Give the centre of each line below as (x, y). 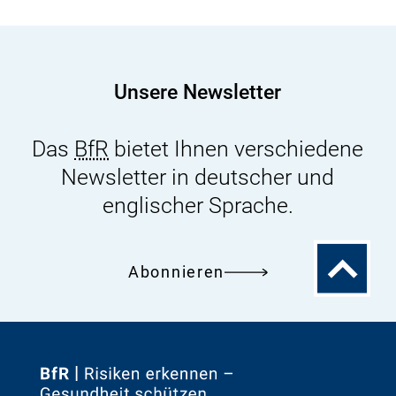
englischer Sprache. (198, 205)
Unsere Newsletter (198, 92)
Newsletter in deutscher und (198, 177)
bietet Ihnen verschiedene (236, 148)
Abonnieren (177, 271)
